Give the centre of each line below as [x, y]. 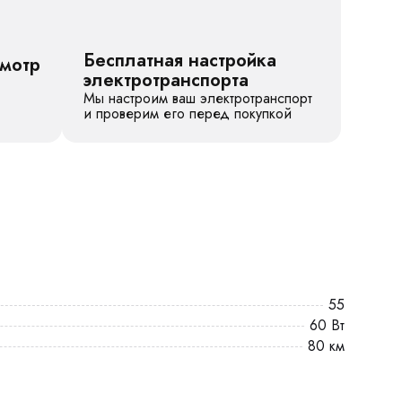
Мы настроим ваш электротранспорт [198, 98]
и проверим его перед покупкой [188, 114]
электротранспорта [166, 80]
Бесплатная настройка [180, 61]
